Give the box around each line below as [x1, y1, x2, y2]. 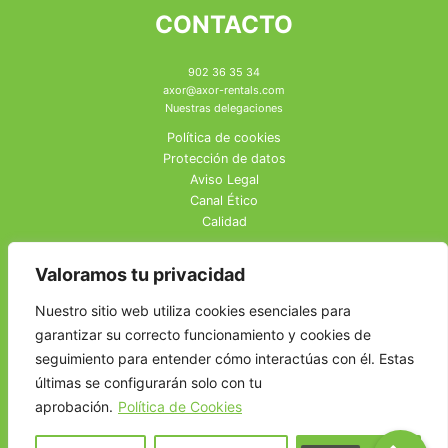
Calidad [201, 214, 247, 230]
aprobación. [35, 398, 113, 415]
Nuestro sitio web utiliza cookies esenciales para [35, 302, 351, 319]
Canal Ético [190, 193, 258, 209]
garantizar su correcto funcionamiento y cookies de [35, 326, 371, 343]
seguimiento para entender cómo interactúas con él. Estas [35, 350, 414, 367]
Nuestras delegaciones [165, 101, 283, 116]
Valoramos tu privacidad [35, 264, 245, 285]
